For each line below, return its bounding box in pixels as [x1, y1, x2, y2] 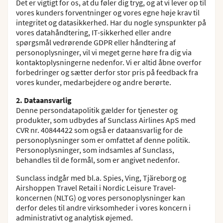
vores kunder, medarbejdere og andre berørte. [16, 77, 171, 87]
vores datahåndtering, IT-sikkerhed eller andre [16, 27, 171, 37]
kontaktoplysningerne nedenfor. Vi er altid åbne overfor [16, 57, 202, 67]
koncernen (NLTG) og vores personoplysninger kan [16, 193, 185, 203]
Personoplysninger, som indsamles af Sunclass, [16, 145, 174, 155]
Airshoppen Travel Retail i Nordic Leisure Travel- [16, 183, 176, 193]
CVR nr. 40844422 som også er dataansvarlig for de [16, 125, 183, 135]
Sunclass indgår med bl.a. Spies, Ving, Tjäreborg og [16, 173, 186, 183]
